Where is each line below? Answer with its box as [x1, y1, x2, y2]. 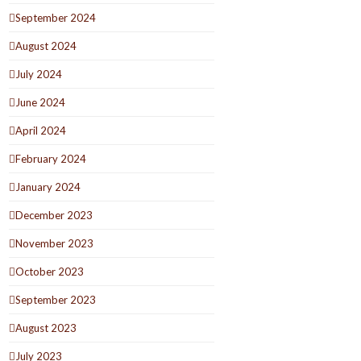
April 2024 [15, 123, 67, 137]
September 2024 [15, 10, 97, 24]
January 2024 [15, 180, 81, 193]
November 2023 [15, 236, 94, 250]
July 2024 [15, 67, 63, 81]
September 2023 [15, 293, 97, 306]
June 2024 [15, 95, 66, 109]
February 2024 [15, 151, 87, 165]
